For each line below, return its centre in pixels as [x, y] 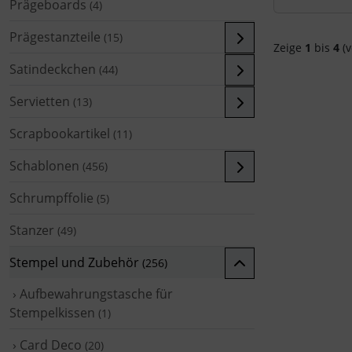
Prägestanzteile [55, 37]
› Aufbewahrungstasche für [91, 293]
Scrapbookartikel [60, 133]
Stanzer [32, 230]
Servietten [40, 101]
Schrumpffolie [51, 198]
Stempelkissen [52, 312]
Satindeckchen [53, 69]
